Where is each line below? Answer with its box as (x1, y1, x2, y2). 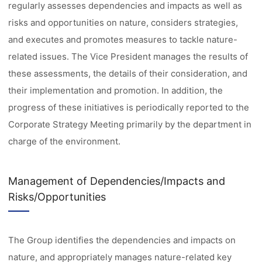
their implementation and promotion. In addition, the (8, 85, 223, 96)
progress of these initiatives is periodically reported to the (8, 102, 250, 113)
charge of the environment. (8, 136, 121, 147)
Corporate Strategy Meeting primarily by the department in (8, 119, 252, 130)
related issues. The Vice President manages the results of (8, 51, 249, 62)
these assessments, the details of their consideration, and (8, 68, 248, 79)
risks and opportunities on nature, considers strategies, (8, 17, 239, 28)
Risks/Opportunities (8, 191, 106, 203)
